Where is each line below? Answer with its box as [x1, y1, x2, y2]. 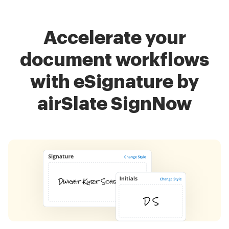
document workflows [20, 50, 209, 69]
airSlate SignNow [37, 94, 192, 113]
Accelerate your [43, 28, 186, 47]
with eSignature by [30, 72, 199, 91]
